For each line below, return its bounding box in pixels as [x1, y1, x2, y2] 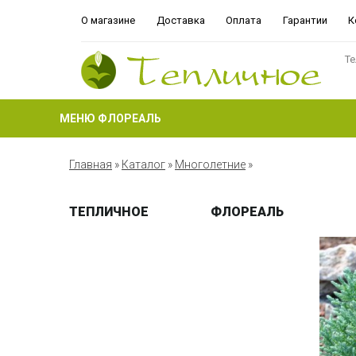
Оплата [226, 14, 262, 26]
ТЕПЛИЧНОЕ [69, 203, 149, 219]
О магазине [81, 14, 135, 26]
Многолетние [175, 158, 246, 171]
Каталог [122, 158, 165, 171]
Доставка [156, 14, 205, 26]
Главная [69, 158, 112, 171]
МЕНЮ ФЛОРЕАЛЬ [60, 112, 161, 125]
